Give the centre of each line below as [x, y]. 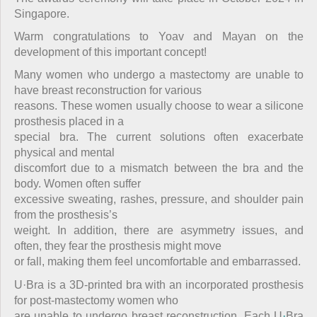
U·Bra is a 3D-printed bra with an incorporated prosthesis [159, 284]
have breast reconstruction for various [108, 91]
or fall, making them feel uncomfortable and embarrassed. [157, 262]
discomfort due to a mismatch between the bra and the [159, 168]
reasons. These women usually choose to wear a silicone [159, 106]
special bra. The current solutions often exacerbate [159, 137]
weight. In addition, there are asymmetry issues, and [159, 231]
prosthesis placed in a [69, 122]
